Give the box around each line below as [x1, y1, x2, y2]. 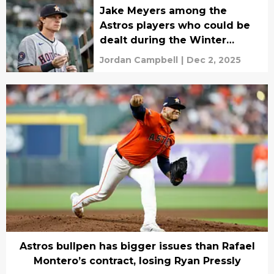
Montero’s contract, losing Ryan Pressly [33, 255, 241, 267]
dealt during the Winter [99, 34, 226, 46]
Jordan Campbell [99, 54, 178, 66]
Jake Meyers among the [99, 5, 227, 17]
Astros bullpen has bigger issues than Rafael [19, 240, 255, 252]
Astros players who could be [99, 20, 250, 32]
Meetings [99, 49, 149, 61]
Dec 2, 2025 [186, 54, 241, 66]
